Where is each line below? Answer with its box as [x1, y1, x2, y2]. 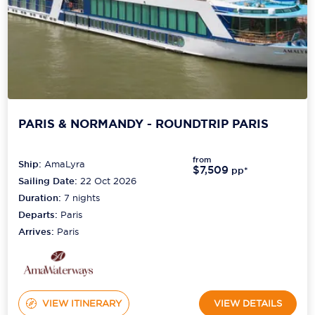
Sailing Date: [18, 174, 78, 187]
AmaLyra [44, 157, 86, 169]
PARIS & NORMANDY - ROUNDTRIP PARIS [18, 116, 269, 132]
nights [70, 191, 101, 203]
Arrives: [18, 225, 58, 238]
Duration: [18, 191, 65, 204]
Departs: [18, 208, 61, 221]
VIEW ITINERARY [41, 297, 122, 309]
